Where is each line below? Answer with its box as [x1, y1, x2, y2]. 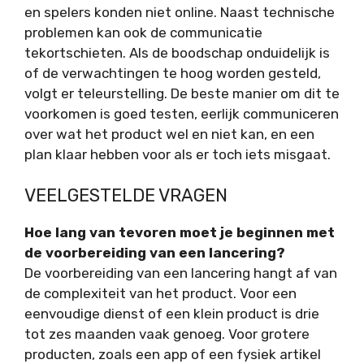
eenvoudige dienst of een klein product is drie [24, 305, 319, 323]
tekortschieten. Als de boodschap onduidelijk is [24, 44, 330, 61]
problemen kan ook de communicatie [24, 24, 262, 41]
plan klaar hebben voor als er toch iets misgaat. [24, 145, 331, 162]
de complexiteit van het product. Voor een [24, 285, 297, 302]
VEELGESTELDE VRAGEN [24, 184, 227, 207]
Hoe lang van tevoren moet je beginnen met [24, 224, 335, 241]
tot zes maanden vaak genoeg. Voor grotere [24, 326, 310, 343]
